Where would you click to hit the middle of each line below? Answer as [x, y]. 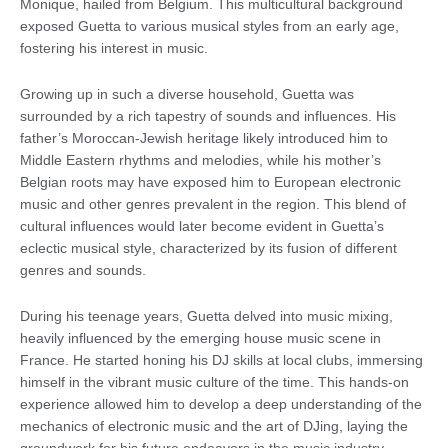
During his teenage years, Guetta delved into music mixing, [206, 316]
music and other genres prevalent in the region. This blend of [213, 204]
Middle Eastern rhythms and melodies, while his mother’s [200, 160]
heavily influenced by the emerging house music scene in [200, 338]
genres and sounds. [83, 270]
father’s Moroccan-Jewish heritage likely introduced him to [204, 138]
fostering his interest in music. [114, 48]
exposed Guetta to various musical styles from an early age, [209, 26]
